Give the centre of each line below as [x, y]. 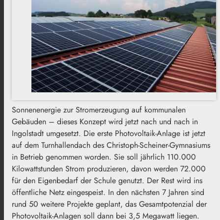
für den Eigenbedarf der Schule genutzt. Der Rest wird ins [107, 181]
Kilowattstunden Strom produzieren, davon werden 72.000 [109, 169]
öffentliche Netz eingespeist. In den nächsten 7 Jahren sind [108, 192]
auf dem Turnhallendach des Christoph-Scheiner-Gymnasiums [111, 145]
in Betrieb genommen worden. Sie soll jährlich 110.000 [104, 157]
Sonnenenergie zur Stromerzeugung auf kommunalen [99, 110]
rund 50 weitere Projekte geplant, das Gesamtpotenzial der [109, 204]
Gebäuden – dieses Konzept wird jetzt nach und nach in [105, 122]
